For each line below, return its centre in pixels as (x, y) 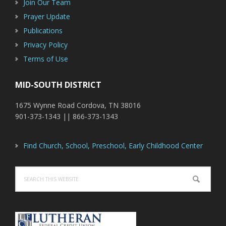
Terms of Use (46, 59)
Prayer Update (47, 17)
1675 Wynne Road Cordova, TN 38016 (78, 105)
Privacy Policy (45, 45)
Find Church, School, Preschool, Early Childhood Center (113, 146)
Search (26, 172)
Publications (43, 31)
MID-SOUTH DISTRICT (58, 85)
